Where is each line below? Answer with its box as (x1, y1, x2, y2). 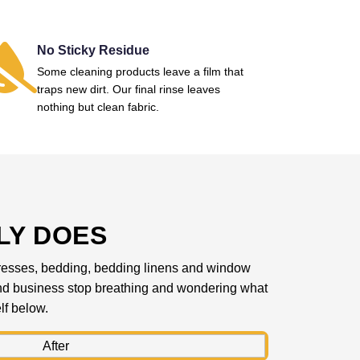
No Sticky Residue (36, 43, 149, 57)
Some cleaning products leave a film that (36, 65, 243, 78)
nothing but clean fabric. (36, 100, 159, 113)
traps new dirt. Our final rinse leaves (36, 83, 220, 96)
